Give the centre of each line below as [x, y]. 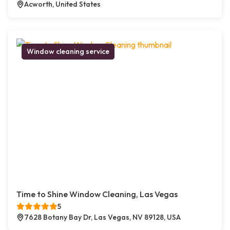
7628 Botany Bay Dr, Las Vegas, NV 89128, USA [102, 217]
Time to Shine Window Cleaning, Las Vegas [97, 194]
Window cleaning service [68, 52]
